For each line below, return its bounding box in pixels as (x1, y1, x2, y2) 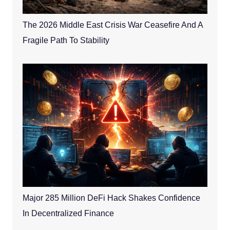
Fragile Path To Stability (22, 36, 109, 45)
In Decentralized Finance (22, 209, 114, 218)
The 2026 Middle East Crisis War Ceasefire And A (22, 21, 203, 30)
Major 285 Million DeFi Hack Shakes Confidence (22, 194, 200, 203)
